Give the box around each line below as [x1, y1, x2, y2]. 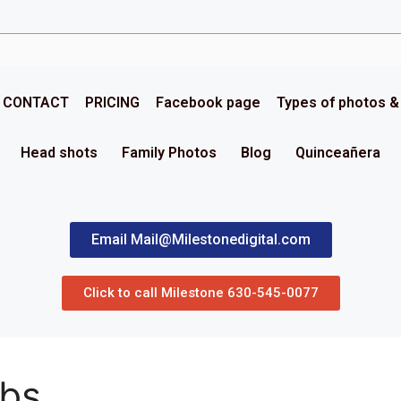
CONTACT [3, 94, 69, 111]
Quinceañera [295, 144, 380, 161]
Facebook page [156, 94, 260, 111]
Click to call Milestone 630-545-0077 [82, 285, 319, 301]
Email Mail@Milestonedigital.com [90, 231, 311, 248]
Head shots [21, 144, 98, 161]
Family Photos [122, 144, 217, 161]
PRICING [85, 94, 140, 111]
